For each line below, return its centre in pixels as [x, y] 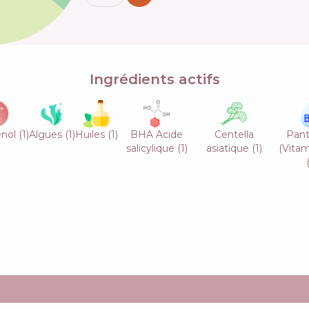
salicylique [150, 148]
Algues [46, 134]
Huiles [90, 134]
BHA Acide [157, 134]
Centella [234, 134]
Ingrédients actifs [154, 79]
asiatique [227, 148]
